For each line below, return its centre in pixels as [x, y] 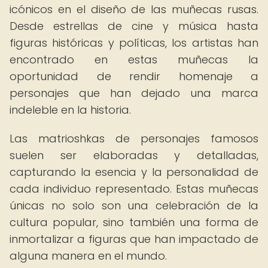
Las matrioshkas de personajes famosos [134, 138]
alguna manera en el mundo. [88, 256]
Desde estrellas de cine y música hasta [134, 26]
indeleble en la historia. [70, 110]
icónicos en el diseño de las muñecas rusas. [134, 9]
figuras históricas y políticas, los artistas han [134, 43]
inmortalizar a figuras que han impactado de [134, 239]
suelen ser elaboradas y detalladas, [134, 155]
